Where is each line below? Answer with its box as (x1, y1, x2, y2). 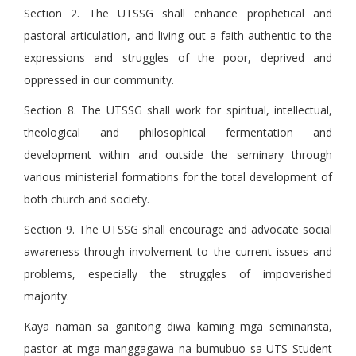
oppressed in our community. (24, 72, 174, 88)
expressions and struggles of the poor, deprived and (24, 50, 332, 66)
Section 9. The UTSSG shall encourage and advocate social (24, 222, 332, 238)
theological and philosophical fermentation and (24, 125, 332, 141)
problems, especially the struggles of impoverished (24, 266, 332, 282)
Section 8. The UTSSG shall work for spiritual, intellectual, (24, 103, 332, 118)
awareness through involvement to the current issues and (24, 244, 332, 260)
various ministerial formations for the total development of (24, 169, 332, 185)
